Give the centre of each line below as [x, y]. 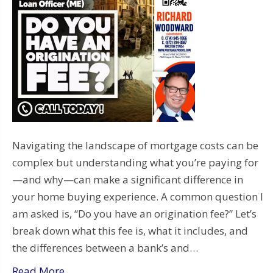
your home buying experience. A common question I [138, 196]
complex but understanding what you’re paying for [135, 162]
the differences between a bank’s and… [105, 247]
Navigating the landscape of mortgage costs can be [135, 145]
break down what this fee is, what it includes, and [130, 230]
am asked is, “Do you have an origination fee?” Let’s [134, 213]
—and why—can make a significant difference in [128, 179]
